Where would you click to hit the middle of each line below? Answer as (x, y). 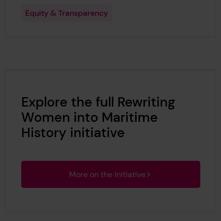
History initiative (73, 133)
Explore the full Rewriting (98, 102)
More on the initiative (108, 175)
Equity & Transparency (66, 13)
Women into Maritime (89, 118)
